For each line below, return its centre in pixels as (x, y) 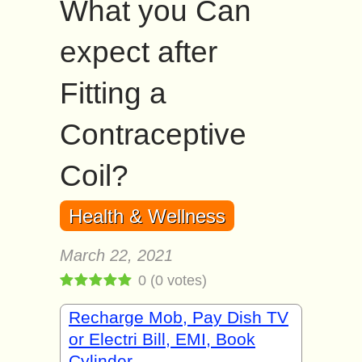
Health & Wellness (147, 216)
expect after (139, 52)
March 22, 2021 (116, 255)
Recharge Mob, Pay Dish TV (179, 317)
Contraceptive (153, 135)
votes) (185, 280)
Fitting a (113, 93)
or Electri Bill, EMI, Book (162, 339)
